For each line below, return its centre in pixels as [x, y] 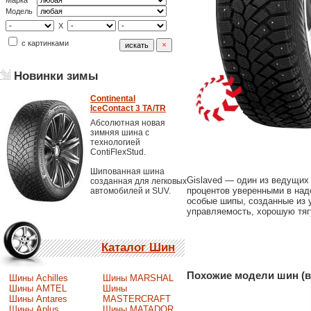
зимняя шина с [120, 133]
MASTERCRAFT [136, 299]
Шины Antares [38, 299]
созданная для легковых [138, 181]
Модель [20, 11]
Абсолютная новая [128, 123]
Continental [113, 99]
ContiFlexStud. [118, 152]
